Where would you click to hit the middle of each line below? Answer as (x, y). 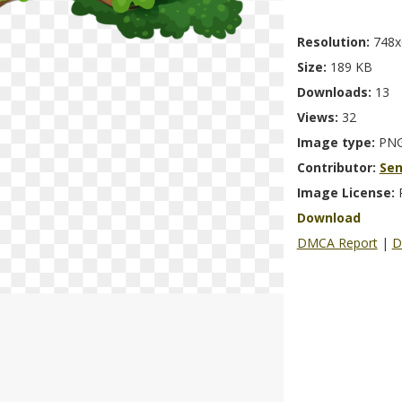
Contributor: (338, 167)
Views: (319, 117)
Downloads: (336, 92)
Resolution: (335, 42)
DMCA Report (337, 243)
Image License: (347, 192)
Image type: (337, 142)
